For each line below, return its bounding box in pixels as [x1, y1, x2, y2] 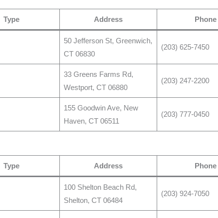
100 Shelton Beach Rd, [63, 183, 137, 192]
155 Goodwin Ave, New [63, 103, 138, 112]
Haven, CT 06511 [63, 116, 119, 125]
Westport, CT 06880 [63, 83, 127, 91]
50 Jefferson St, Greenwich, [63, 36, 152, 45]
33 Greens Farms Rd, [63, 70, 133, 78]
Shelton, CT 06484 [63, 196, 123, 205]
